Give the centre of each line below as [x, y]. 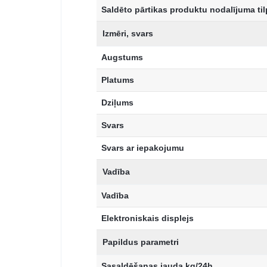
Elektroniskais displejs [148, 218]
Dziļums [117, 103]
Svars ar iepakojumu [143, 148]
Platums [118, 80]
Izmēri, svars [128, 34]
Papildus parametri [141, 242]
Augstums [122, 58]
